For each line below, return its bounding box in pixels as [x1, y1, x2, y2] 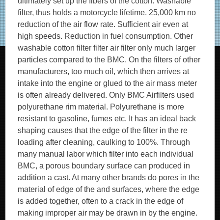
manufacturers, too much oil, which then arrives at [18, 67, 190, 76]
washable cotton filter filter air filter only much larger [18, 44, 196, 52]
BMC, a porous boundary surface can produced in [18, 162, 191, 170]
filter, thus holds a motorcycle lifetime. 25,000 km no [18, 8, 196, 17]
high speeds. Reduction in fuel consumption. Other [18, 32, 193, 40]
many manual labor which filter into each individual [18, 150, 194, 158]
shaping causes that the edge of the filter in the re [18, 126, 188, 135]
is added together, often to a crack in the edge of [18, 197, 184, 205]
